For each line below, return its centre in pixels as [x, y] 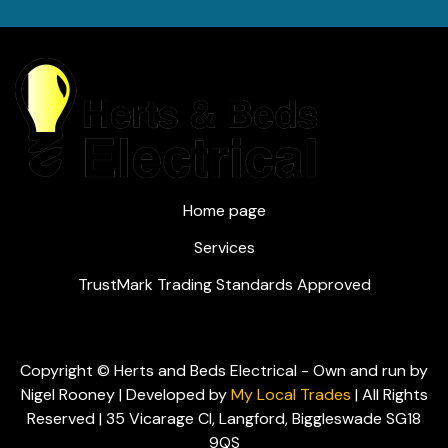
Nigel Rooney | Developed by [125, 395]
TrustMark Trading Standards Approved [224, 285]
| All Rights [389, 395]
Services [224, 248]
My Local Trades [290, 395]
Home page [224, 211]
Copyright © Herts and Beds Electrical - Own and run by [224, 371]
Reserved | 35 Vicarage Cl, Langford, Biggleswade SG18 [224, 419]
